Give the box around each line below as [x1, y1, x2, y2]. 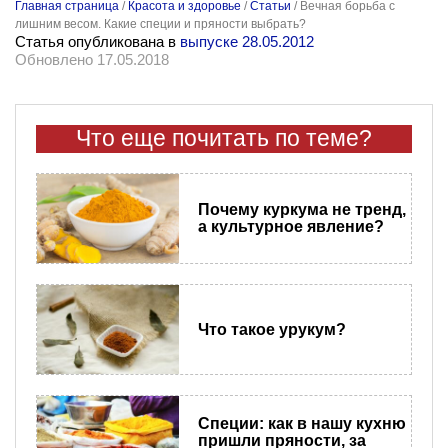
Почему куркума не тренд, [197, 201, 406, 219]
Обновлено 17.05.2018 [15, 50, 169, 68]
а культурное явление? [197, 218, 384, 236]
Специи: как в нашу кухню [197, 415, 406, 433]
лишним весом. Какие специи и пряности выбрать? [15, 16, 306, 31]
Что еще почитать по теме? [76, 125, 372, 151]
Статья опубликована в [15, 32, 180, 50]
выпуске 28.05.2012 [180, 32, 314, 50]
